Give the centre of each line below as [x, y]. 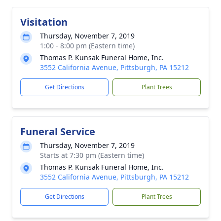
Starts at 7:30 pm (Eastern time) [92, 155]
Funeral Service [58, 131]
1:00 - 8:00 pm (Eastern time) [87, 46]
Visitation [44, 22]
